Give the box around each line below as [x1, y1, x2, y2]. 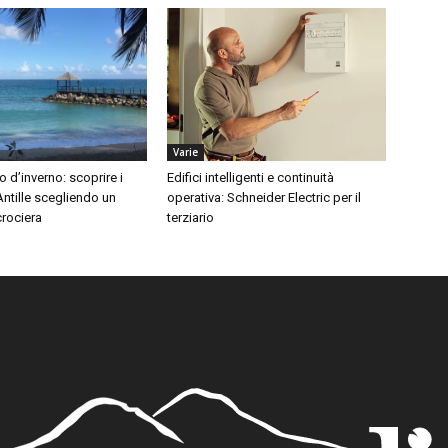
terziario [167, 210, 215, 226]
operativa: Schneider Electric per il [167, 190, 362, 206]
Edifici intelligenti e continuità [167, 170, 335, 186]
